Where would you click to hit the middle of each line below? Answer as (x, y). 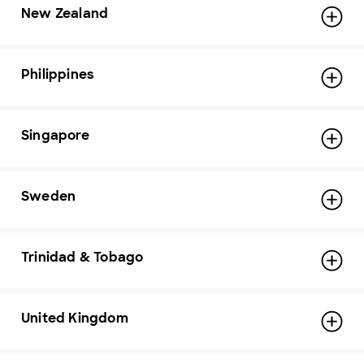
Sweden (49, 196)
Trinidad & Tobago (82, 257)
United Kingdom (75, 318)
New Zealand (65, 13)
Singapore (55, 135)
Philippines (58, 74)
